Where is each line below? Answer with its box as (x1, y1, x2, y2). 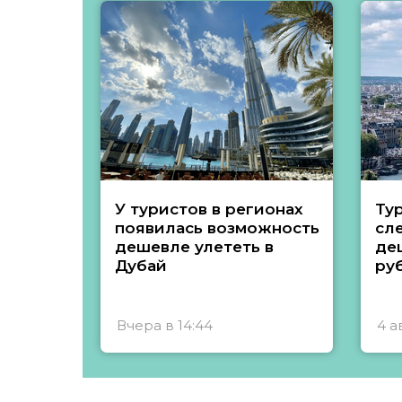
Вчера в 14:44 (117, 317, 213, 334)
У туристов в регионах (114, 200, 303, 218)
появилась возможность (114, 219, 319, 237)
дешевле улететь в (114, 238, 274, 256)
